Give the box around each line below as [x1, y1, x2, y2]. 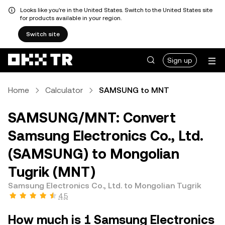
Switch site [26, 31, 60, 38]
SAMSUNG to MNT [99, 85, 169, 95]
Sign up [167, 56, 192, 64]
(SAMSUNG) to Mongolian [8, 146, 179, 162]
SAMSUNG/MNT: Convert [8, 109, 176, 126]
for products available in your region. [20, 15, 122, 22]
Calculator [45, 85, 83, 95]
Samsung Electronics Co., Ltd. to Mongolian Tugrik [8, 181, 201, 190]
